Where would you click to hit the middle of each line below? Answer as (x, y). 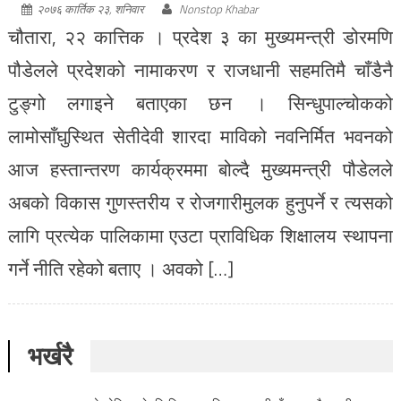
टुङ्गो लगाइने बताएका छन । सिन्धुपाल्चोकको (200, 102)
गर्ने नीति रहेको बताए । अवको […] (120, 268)
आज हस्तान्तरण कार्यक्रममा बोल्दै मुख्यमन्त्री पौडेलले (200, 169)
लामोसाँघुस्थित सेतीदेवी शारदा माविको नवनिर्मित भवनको (200, 136)
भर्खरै (50, 355)
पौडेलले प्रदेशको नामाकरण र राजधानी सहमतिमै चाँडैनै (200, 69)
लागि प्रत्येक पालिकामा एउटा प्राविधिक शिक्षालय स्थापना (200, 235)
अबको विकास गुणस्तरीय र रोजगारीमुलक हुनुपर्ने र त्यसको (200, 202)
